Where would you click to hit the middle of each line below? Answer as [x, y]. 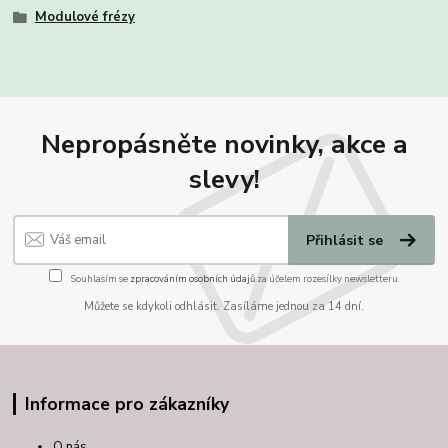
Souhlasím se [99, 279]
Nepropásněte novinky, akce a [224, 144]
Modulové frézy [84, 17]
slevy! [224, 179]
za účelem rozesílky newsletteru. [327, 279]
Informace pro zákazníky [126, 404]
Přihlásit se [347, 240]
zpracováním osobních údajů [192, 279]
